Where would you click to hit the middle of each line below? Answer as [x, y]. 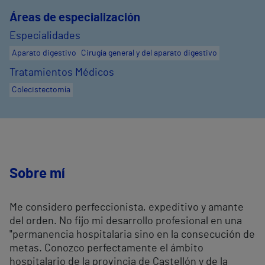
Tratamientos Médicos [62, 73]
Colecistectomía [41, 90]
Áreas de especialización [75, 18]
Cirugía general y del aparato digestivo [149, 54]
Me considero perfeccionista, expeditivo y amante [127, 208]
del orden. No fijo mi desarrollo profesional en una [126, 222]
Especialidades [45, 36]
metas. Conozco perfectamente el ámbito [106, 249]
